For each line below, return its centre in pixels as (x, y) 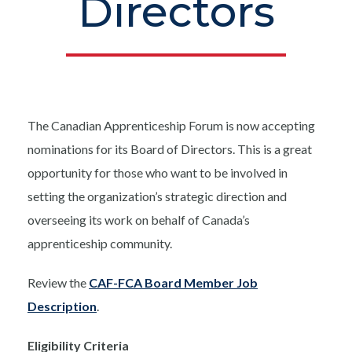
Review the (58, 283)
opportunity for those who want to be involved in (158, 173)
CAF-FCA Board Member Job (173, 283)
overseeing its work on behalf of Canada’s (139, 220)
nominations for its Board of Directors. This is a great (170, 149)
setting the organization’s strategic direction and (157, 196)
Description (62, 306)
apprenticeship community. (100, 244)
